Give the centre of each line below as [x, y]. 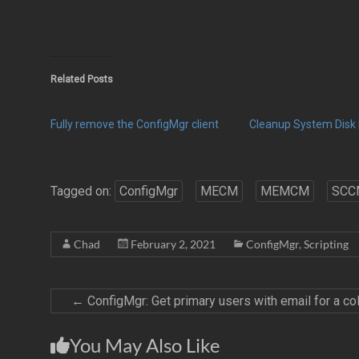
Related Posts [82, 79]
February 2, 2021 [173, 244]
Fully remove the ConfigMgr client [135, 124]
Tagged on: [83, 191]
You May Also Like [145, 345]
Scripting [326, 244]
